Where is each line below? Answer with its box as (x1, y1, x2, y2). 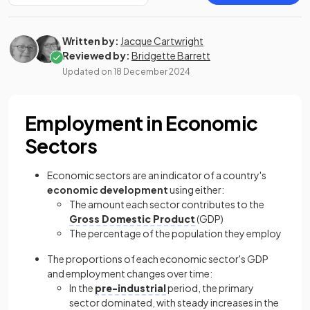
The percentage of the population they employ (69, 227, 283, 239)
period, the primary (167, 282, 254, 294)
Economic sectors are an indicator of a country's (47, 169, 266, 181)
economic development (47, 183, 168, 196)
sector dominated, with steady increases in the (69, 296, 279, 309)
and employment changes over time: (47, 267, 212, 280)
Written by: (62, 35, 119, 47)
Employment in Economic (25, 111, 258, 135)
